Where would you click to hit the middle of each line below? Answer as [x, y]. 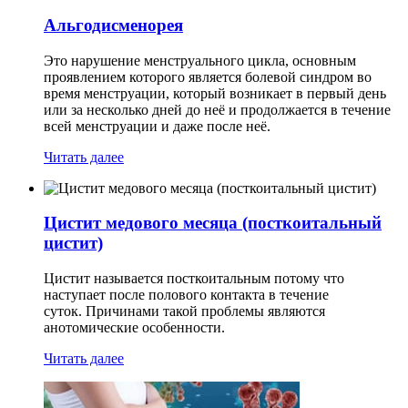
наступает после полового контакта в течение [186, 295]
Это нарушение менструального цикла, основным [200, 60]
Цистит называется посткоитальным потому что [194, 279]
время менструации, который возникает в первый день [215, 93]
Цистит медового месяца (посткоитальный [213, 223]
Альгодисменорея [113, 25]
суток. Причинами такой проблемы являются [184, 311]
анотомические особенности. [134, 328]
